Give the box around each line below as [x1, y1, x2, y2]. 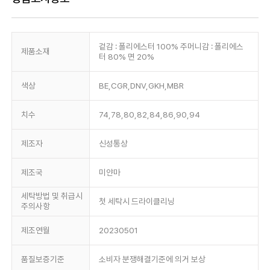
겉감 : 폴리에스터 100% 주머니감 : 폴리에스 [98, 41, 243, 51]
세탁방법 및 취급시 [20, 190, 83, 201]
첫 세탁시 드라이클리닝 [98, 196, 175, 206]
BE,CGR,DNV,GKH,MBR [98, 80, 184, 90]
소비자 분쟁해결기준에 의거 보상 [98, 254, 206, 264]
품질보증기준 [20, 254, 64, 264]
